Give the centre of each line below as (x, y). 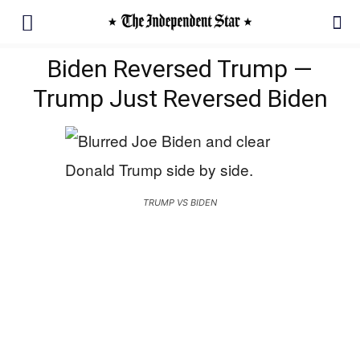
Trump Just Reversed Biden (180, 98)
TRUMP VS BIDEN (180, 202)
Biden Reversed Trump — (180, 69)
